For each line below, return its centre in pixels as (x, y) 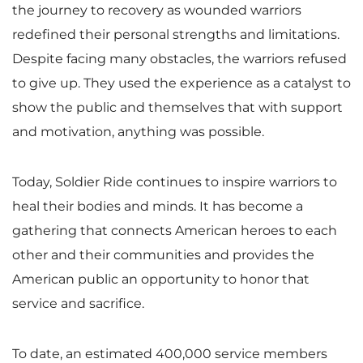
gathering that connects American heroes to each (175, 230)
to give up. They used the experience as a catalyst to (181, 83)
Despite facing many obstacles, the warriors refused (179, 58)
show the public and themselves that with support (177, 107)
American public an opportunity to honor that (161, 279)
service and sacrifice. (78, 303)
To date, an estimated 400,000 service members (170, 353)
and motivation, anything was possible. (138, 131)
